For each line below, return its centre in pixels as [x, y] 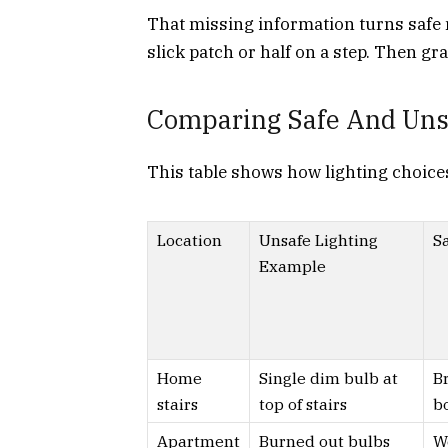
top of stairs [303, 403]
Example [292, 265]
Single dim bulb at [328, 377]
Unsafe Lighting [318, 239]
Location [189, 239]
